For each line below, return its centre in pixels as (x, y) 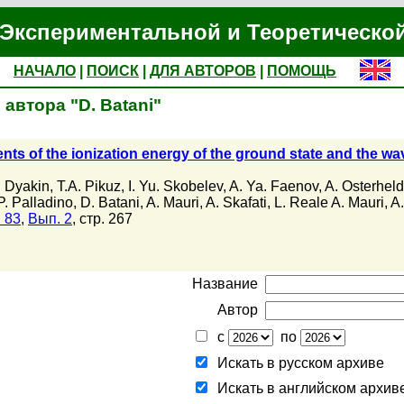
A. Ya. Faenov (274, 187)
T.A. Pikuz (89, 187)
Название (225, 284)
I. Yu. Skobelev (175, 187)
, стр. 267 (102, 219)
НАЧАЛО (45, 71)
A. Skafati (236, 203)
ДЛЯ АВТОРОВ (203, 71)
